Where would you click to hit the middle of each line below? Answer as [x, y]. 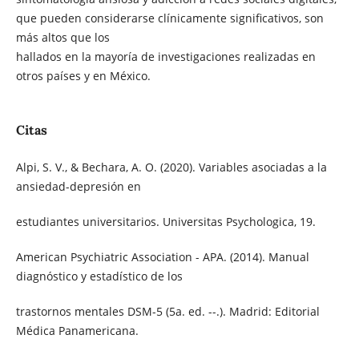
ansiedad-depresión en [78, 187]
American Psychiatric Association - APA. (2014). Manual [162, 257]
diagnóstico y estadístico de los [99, 276]
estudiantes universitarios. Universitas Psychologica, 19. [165, 222]
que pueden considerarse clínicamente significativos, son [169, 18]
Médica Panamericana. [77, 331]
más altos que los [63, 37]
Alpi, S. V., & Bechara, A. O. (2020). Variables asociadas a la [171, 167]
